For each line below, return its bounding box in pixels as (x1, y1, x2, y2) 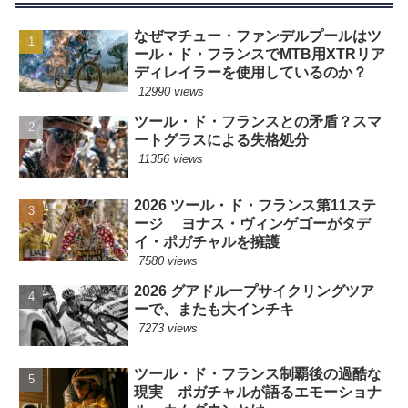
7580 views (138, 253, 199, 268)
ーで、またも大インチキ (134, 301, 295, 317)
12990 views (138, 85, 205, 99)
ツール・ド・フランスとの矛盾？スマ (134, 114, 382, 130)
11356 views (138, 152, 204, 167)
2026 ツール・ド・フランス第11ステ (134, 197, 377, 213)
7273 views (138, 321, 199, 335)
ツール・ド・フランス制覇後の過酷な (134, 365, 382, 382)
